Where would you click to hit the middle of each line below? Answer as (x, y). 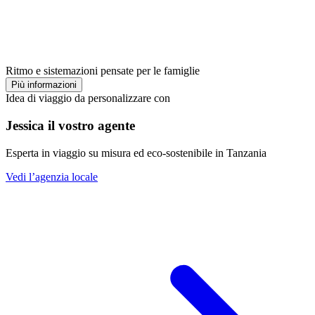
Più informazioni (44, 85)
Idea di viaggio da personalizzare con (88, 98)
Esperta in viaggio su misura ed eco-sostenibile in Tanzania (136, 153)
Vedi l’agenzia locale (52, 176)
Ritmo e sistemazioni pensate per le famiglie (103, 71)
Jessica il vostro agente (70, 125)
